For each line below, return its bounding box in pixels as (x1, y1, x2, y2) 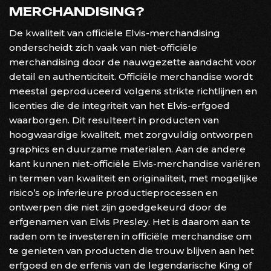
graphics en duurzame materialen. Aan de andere (9, 143, 246, 155)
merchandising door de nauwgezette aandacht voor (9, 56, 256, 68)
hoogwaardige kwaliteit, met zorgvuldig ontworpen (9, 128, 253, 140)
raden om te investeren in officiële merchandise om (9, 230, 252, 242)
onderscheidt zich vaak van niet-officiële (9, 41, 197, 53)
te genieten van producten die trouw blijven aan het (9, 244, 254, 256)
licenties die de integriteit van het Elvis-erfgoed (9, 99, 230, 111)
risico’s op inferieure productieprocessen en (9, 186, 218, 198)
